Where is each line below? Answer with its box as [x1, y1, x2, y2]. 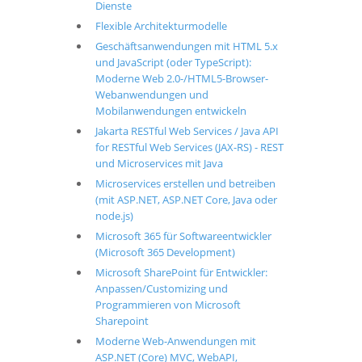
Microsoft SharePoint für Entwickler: [95, 265, 267, 280]
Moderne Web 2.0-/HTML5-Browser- [95, 71, 268, 86]
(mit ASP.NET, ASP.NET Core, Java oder [95, 192, 277, 207]
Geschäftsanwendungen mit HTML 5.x [95, 39, 278, 53]
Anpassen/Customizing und [95, 281, 228, 296]
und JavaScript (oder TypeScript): [95, 55, 251, 69]
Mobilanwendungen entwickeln [95, 103, 246, 118]
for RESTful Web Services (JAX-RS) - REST [95, 140, 284, 154]
